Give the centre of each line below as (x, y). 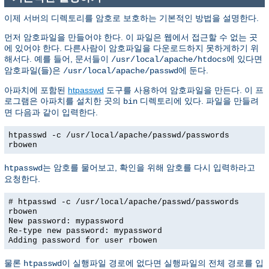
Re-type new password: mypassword (85, 231)
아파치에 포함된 (36, 90)
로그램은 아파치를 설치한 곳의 (64, 101)
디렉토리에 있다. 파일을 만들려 (198, 101)
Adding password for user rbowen (83, 240)
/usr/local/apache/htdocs (169, 59)
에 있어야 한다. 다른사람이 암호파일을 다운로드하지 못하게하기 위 (131, 48)
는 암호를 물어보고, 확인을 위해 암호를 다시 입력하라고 (149, 167)
